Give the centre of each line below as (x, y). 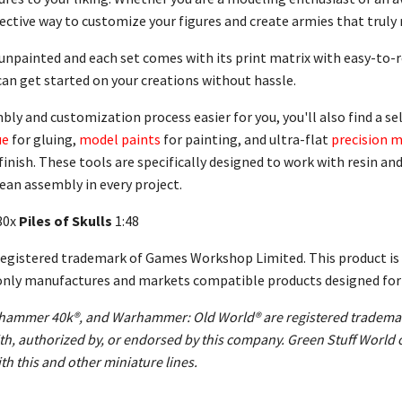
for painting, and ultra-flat (247, 139)
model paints (120, 139)
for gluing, (45, 139)
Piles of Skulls (66, 221)
